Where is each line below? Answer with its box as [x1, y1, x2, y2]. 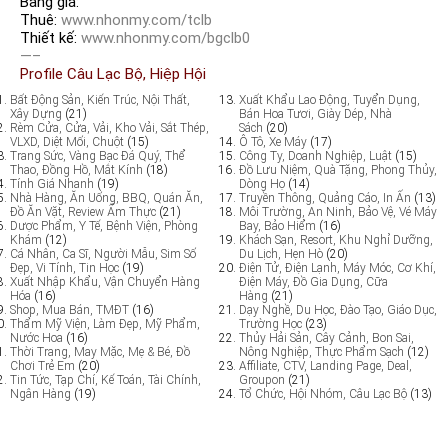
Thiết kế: [20, 28, 81, 47]
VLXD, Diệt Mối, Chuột [10, 134, 124, 149]
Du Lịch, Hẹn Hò [239, 246, 323, 261]
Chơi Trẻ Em [10, 358, 75, 373]
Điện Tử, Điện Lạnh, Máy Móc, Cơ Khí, [239, 260, 436, 275]
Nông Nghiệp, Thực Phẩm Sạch [239, 344, 404, 359]
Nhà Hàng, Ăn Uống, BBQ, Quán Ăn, [10, 190, 203, 205]
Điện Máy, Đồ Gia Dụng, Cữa [239, 274, 388, 289]
